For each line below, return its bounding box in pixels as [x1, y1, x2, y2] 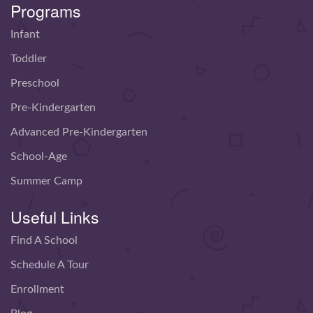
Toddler [10, 53, 47, 65]
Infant [10, 29, 40, 41]
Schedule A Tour [10, 259, 89, 271]
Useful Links [10, 205, 99, 229]
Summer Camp [10, 175, 82, 187]
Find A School [10, 235, 78, 247]
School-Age [10, 151, 67, 163]
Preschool [10, 78, 59, 89]
